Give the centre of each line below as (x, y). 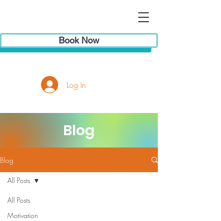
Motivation (23, 215)
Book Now (79, 40)
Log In (76, 85)
